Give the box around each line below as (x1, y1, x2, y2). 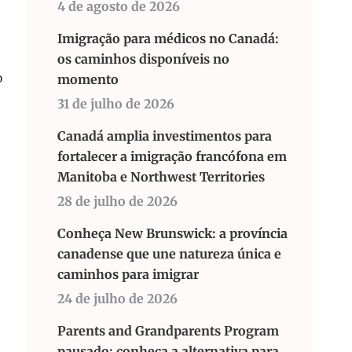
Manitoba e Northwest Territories (57, 169, 265, 185)
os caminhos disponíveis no (57, 51, 229, 67)
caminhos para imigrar (57, 266, 199, 282)
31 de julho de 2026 (57, 96, 174, 112)
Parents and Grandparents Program (57, 323, 279, 339)
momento (57, 71, 119, 87)
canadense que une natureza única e (57, 246, 281, 262)
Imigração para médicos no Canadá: (57, 31, 279, 46)
